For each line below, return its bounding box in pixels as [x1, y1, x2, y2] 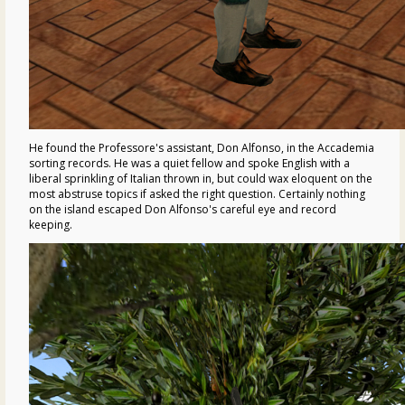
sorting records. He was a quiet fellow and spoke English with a [29, 155, 350, 171]
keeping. [29, 216, 72, 232]
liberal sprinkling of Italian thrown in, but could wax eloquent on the [29, 170, 372, 186]
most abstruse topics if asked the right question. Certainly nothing [29, 185, 365, 202]
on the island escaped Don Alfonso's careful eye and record [29, 201, 336, 217]
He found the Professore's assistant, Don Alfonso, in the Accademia [29, 139, 374, 155]
